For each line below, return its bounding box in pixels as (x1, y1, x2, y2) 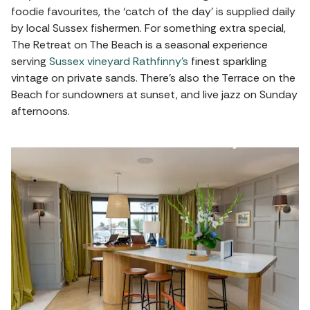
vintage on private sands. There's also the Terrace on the (11, 71, 295, 86)
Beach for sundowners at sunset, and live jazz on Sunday (11, 87, 298, 102)
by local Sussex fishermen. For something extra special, (11, 21, 286, 36)
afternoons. (11, 104, 70, 119)
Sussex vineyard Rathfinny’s (49, 54, 188, 69)
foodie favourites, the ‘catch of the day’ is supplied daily (11, 4, 295, 19)
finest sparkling (188, 54, 267, 69)
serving (11, 54, 49, 69)
